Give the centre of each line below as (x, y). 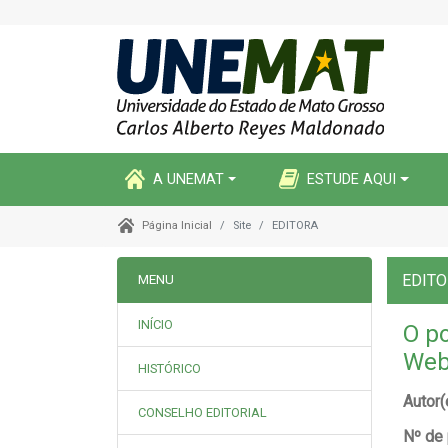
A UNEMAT (188, 179)
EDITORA (294, 225)
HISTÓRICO (169, 368)
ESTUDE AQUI (352, 179)
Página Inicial (176, 226)
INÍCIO (155, 324)
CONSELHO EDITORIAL (202, 412)
